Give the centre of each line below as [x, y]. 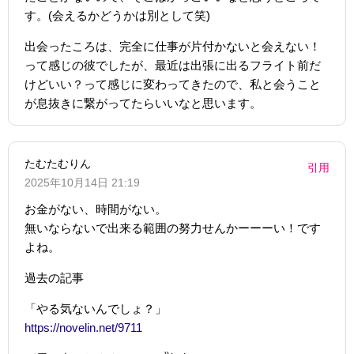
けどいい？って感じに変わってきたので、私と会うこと [173, 84]
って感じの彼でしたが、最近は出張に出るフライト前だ [173, 65]
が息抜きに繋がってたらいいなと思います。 [143, 103]
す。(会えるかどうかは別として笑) [117, 15]
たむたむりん [58, 163]
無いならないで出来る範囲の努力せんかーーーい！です [173, 228]
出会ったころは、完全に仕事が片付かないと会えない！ [173, 46]
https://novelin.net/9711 [83, 327]
